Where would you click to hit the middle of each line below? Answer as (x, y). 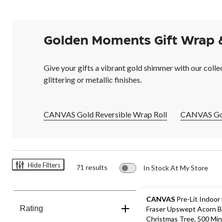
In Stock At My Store (176, 168)
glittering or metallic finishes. (93, 80)
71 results (92, 167)
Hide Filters (44, 165)
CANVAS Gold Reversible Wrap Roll (105, 114)
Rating (31, 209)
